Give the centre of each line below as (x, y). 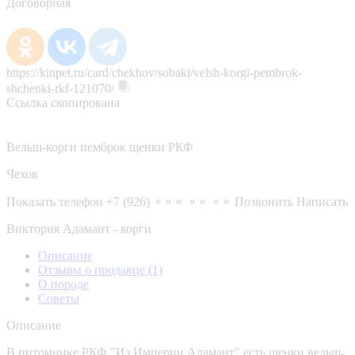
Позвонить (264, 201)
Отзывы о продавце (93, 269)
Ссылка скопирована (63, 102)
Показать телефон (55, 201)
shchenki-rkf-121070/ (60, 88)
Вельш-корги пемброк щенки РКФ (100, 147)
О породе (63, 284)
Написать (322, 201)
